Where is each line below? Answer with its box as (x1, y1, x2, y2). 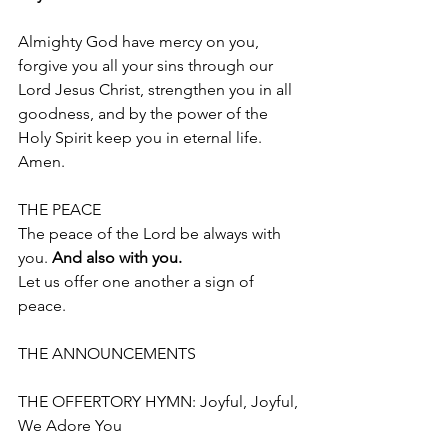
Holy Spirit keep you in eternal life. (18, 128, 262, 147)
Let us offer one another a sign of (18, 272, 258, 291)
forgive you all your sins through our (18, 56, 277, 75)
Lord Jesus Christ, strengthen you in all (18, 80, 296, 99)
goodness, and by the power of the (18, 104, 272, 123)
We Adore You (18, 416, 122, 435)
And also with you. (52, 248, 182, 267)
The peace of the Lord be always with (18, 224, 285, 243)
